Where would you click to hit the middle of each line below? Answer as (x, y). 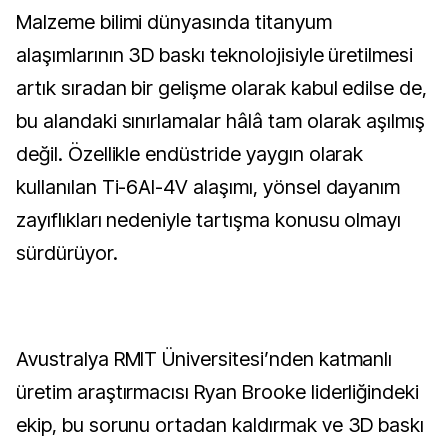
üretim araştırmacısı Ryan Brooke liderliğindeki (218, 392)
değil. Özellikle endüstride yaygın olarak (190, 154)
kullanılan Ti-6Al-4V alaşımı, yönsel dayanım (208, 187)
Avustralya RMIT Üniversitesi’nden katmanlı (204, 359)
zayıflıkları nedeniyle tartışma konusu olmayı (209, 220)
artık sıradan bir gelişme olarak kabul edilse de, (222, 88)
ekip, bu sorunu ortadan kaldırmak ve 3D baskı (220, 425)
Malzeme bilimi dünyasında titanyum (24, 22)
